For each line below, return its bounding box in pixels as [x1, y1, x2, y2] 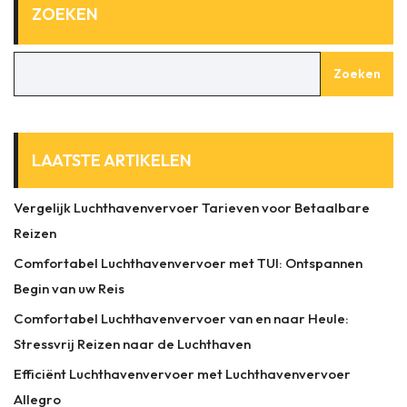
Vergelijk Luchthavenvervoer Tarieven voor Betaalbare [14, 198, 370, 216]
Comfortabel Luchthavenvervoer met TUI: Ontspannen [14, 253, 362, 272]
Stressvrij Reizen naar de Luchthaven [14, 334, 251, 352]
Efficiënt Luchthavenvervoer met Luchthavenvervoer [14, 364, 351, 382]
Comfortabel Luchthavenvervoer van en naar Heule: [14, 309, 349, 327]
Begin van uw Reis [14, 279, 124, 297]
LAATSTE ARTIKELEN [32, 149, 192, 171]
